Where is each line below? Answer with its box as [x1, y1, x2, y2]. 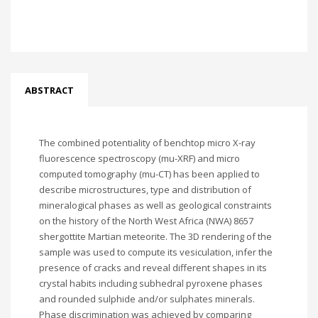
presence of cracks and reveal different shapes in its [39, 261, 267, 274]
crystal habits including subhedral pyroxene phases [39, 277, 263, 290]
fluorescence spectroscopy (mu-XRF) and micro [39, 152, 240, 165]
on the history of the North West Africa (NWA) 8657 [39, 214, 253, 227]
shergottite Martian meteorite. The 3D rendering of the [39, 230, 272, 243]
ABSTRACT [25, 84, 74, 97]
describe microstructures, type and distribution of [39, 183, 251, 196]
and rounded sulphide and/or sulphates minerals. [39, 292, 255, 305]
